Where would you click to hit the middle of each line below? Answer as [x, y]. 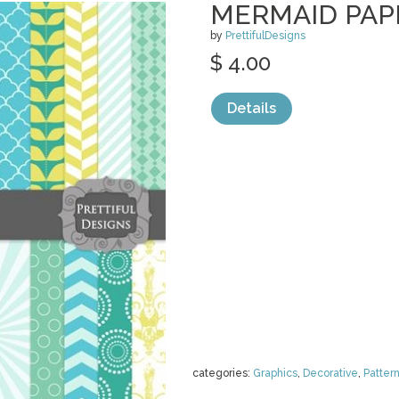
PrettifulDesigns [265, 36]
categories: [223, 373]
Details [252, 108]
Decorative [330, 373]
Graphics [275, 373]
